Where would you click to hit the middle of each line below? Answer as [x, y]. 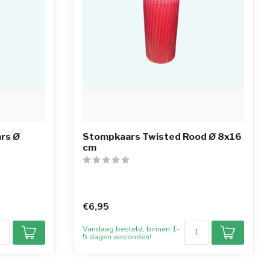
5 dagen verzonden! [117, 236]
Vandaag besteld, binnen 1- [131, 228]
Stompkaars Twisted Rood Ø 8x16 [162, 137]
